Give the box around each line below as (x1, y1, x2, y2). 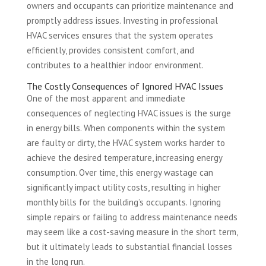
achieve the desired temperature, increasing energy (26, 152, 222, 164)
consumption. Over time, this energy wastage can (26, 167, 213, 179)
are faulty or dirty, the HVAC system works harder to (26, 137, 225, 149)
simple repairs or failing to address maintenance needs (26, 211, 237, 223)
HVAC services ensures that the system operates (26, 30, 213, 42)
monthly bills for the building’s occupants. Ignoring (26, 197, 221, 208)
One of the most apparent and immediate (26, 93, 185, 104)
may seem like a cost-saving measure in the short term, (26, 226, 237, 238)
